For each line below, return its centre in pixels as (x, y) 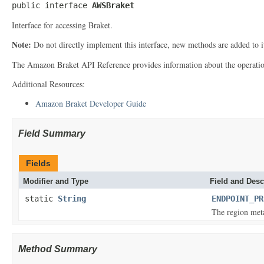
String (72, 199)
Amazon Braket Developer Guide (91, 103)
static (41, 199)
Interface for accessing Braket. (62, 25)
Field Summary (52, 133)
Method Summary (58, 249)
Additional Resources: (48, 84)
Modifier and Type (56, 181)
